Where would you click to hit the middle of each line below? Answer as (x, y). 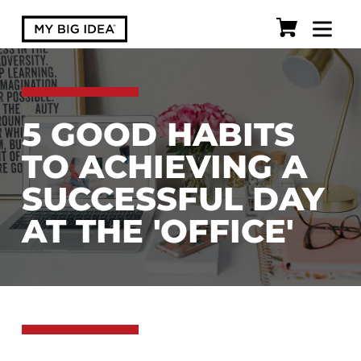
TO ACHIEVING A (164, 166)
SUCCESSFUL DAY (173, 198)
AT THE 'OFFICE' (162, 230)
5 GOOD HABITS (158, 134)
